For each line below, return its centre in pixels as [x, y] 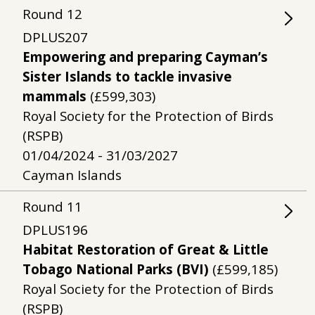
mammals [54, 96]
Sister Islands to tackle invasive [127, 77]
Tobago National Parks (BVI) [116, 269]
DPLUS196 [55, 230]
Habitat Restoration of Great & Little [146, 250]
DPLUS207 [55, 37]
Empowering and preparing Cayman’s [145, 57]
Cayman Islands [72, 175]
